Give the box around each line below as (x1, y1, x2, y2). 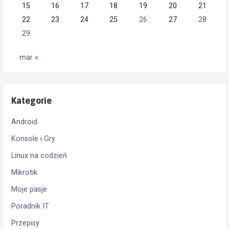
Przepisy (11, 219, 40, 228)
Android (11, 118, 38, 127)
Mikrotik (11, 168, 38, 177)
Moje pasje (11, 185, 48, 194)
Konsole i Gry (11, 134, 56, 144)
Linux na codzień (11, 151, 67, 161)
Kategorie (11, 95, 52, 106)
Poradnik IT (11, 202, 50, 211)
